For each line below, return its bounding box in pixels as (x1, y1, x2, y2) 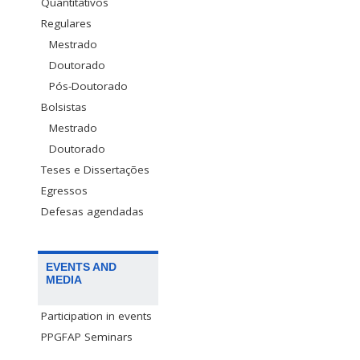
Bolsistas (41, 99, 87, 114)
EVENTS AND (46, 260, 117, 273)
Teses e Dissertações (41, 162, 149, 177)
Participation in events (41, 308, 152, 323)
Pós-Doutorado (49, 78, 128, 93)
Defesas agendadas (41, 203, 144, 219)
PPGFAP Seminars (41, 329, 133, 344)
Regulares (41, 15, 92, 31)
